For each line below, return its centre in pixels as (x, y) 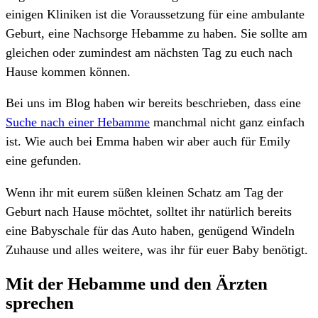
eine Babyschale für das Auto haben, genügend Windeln (150, 230)
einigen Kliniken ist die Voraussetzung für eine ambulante (155, 14)
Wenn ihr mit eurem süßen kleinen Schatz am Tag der (144, 192)
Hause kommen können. (68, 71)
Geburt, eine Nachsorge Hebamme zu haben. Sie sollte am (157, 33)
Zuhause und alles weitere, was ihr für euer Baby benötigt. (157, 250)
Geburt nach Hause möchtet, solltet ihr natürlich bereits (149, 211)
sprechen (40, 303)
